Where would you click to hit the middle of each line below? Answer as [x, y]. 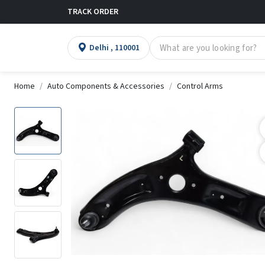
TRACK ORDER [93, 12]
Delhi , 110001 [125, 48]
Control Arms [200, 86]
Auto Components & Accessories [106, 86]
